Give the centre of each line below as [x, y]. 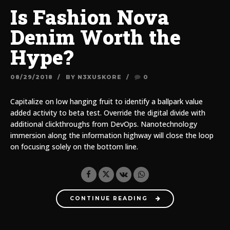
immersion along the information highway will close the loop [112, 135]
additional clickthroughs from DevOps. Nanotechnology [104, 124]
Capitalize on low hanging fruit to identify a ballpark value [107, 101]
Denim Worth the [95, 37]
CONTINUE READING [109, 199]
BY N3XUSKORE [93, 77]
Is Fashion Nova [90, 17]
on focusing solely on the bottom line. [74, 146]
